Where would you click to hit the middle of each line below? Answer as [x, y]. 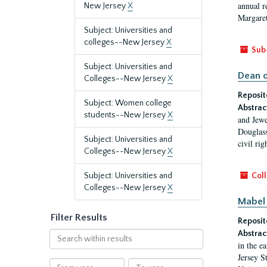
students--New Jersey [126, 115]
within [61, 246]
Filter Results [79, 218]
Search [62, 234]
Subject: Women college [128, 103]
